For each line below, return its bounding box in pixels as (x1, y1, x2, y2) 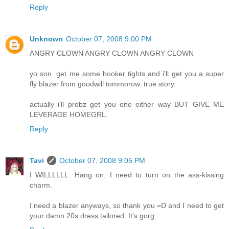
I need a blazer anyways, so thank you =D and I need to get (30, 201, 224, 210)
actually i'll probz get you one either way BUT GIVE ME (30, 100, 224, 108)
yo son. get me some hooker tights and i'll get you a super (30, 69, 224, 78)
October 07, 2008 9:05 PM (59, 156, 145, 165)
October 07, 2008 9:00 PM (66, 34, 152, 43)
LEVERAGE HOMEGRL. (30, 110, 108, 119)
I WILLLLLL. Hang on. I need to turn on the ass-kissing (30, 170, 224, 179)
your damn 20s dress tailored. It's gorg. (30, 211, 156, 220)
